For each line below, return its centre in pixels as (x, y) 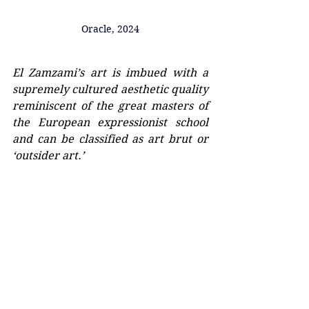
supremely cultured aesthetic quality (110, 89)
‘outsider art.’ (48, 155)
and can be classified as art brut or (110, 139)
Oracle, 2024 (110, 29)
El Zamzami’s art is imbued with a (110, 72)
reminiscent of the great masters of (110, 106)
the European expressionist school (110, 122)
